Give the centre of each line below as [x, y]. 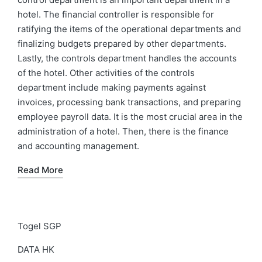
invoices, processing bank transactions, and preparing [129, 102]
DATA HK [36, 249]
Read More [40, 170]
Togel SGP [39, 226]
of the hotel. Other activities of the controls [106, 73]
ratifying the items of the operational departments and [129, 29]
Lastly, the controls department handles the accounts [127, 58]
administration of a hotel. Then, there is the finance [123, 131]
